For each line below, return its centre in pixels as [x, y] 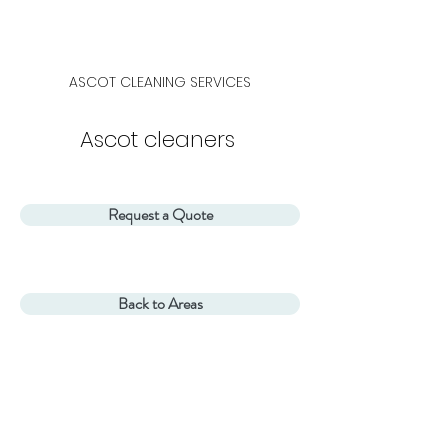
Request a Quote [160, 214]
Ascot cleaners [157, 139]
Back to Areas [160, 303]
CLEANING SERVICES [183, 82]
